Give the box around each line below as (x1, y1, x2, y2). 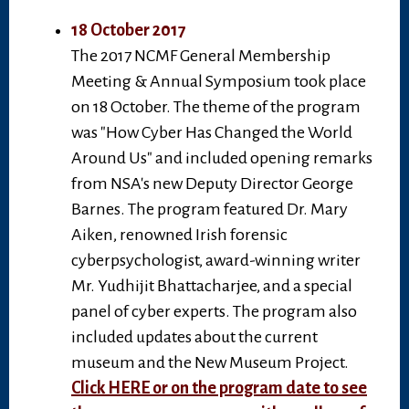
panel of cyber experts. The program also (71, 302, 357, 321)
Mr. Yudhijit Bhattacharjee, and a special (71, 277, 352, 296)
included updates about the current (71, 328, 318, 347)
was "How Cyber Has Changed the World (71, 123, 352, 142)
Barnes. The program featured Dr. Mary (71, 200, 348, 219)
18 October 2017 (71, 21, 186, 40)
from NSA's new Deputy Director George (71, 174, 353, 194)
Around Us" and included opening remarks (71, 149, 372, 168)
